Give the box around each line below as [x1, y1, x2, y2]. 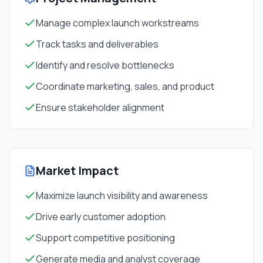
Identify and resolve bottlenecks [36, 59, 174, 72]
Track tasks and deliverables [36, 38, 159, 50]
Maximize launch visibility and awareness [36, 189, 208, 202]
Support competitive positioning [36, 231, 175, 244]
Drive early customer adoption [36, 210, 166, 223]
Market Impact [36, 163, 119, 178]
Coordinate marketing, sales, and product [36, 80, 214, 93]
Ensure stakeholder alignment [36, 101, 164, 114]
